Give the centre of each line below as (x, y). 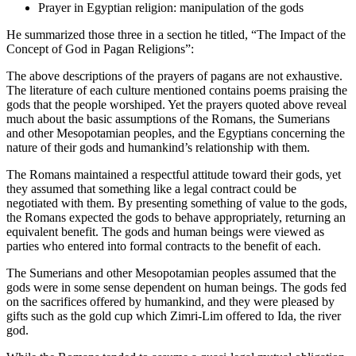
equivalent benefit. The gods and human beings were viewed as (165, 231)
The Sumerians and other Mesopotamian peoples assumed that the (171, 273)
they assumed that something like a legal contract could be (151, 188)
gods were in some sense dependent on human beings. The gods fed (176, 287)
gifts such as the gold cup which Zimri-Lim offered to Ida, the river (174, 315)
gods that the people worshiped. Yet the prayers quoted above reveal (176, 104)
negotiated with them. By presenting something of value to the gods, (177, 203)
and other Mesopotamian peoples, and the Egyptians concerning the (176, 133)
